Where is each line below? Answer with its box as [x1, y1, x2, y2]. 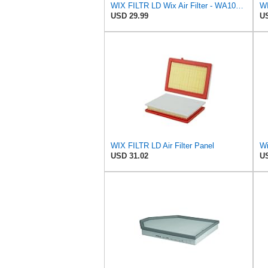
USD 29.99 [111, 11, 148, 20]
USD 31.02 [111, 151, 148, 160]
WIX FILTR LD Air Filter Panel [111, 141, 214, 150]
